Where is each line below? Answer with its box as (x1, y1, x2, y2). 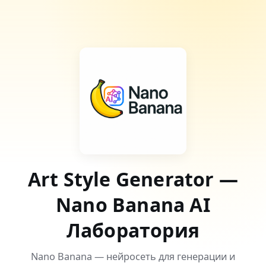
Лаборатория (66, 217, 200, 243)
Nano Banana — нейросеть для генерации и (31, 250, 235, 263)
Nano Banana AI (56, 192, 210, 217)
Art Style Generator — (27, 166, 239, 192)
